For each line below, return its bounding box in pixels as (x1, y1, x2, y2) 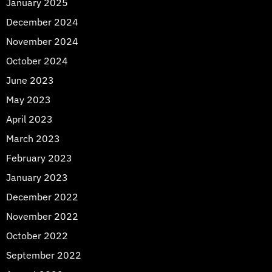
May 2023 (6, 93, 51, 106)
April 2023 (6, 112, 53, 125)
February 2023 (6, 151, 72, 164)
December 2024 (6, 15, 78, 28)
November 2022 (6, 209, 78, 222)
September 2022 (6, 248, 81, 261)
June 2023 (6, 73, 54, 86)
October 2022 (6, 229, 68, 242)
